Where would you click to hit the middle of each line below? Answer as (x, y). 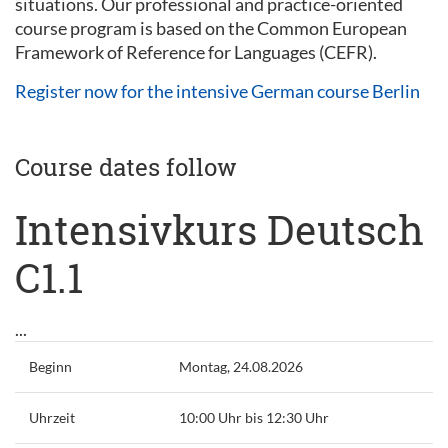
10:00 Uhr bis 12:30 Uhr (253, 417)
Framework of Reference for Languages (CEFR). (196, 52)
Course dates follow (126, 167)
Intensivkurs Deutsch (219, 229)
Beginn (50, 366)
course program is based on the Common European (211, 28)
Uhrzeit (51, 417)
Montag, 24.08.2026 (240, 366)
